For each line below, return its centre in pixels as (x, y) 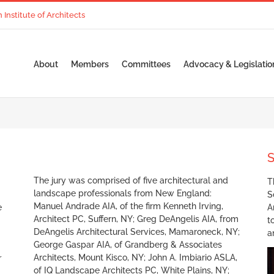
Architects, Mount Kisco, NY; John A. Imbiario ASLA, (136, 257)
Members (90, 64)
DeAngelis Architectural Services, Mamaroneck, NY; (137, 232)
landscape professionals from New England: (124, 193)
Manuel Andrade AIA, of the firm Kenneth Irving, (129, 206)
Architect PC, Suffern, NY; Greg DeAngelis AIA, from (136, 219)
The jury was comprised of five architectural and (131, 180)
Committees (146, 64)
